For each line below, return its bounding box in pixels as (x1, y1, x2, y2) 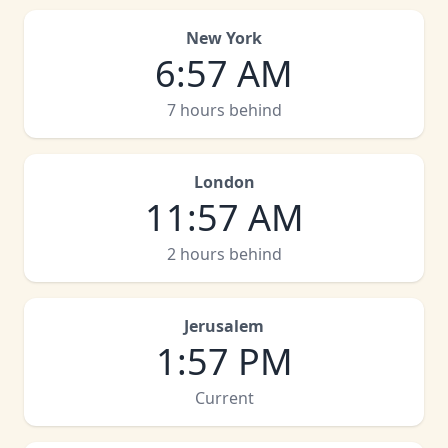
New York (186, 27, 262, 49)
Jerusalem (184, 315, 264, 337)
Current (194, 387, 254, 409)
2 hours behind (166, 243, 282, 265)
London (193, 171, 255, 193)
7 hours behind (166, 99, 282, 121)
